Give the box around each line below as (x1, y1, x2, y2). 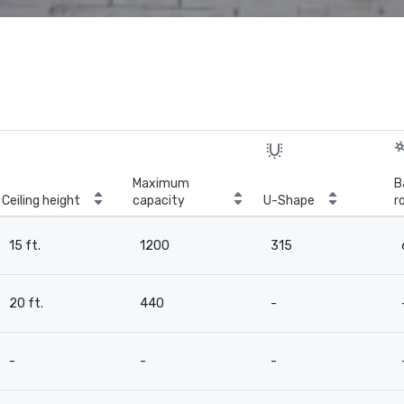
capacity (133, 193, 185, 208)
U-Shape (263, 193, 315, 208)
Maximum (133, 176, 189, 191)
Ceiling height (2, 193, 80, 208)
